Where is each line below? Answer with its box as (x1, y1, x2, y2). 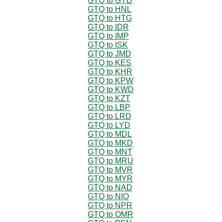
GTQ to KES (88, 58, 131, 67)
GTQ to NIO (88, 192, 129, 201)
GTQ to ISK (88, 40, 128, 49)
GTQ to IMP (88, 31, 129, 40)
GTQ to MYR (88, 174, 133, 183)
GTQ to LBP (88, 103, 130, 111)
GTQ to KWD (88, 85, 134, 94)
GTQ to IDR (88, 22, 129, 31)
